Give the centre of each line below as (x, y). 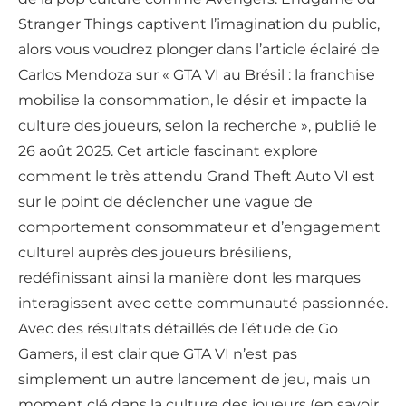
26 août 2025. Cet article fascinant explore (168, 151)
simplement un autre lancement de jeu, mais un (194, 380)
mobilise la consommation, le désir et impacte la (193, 101)
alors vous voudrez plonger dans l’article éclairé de (199, 50)
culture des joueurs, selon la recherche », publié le (198, 126)
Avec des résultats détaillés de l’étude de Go (178, 329)
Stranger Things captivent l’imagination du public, (199, 24)
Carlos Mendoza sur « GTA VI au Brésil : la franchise (197, 75)
